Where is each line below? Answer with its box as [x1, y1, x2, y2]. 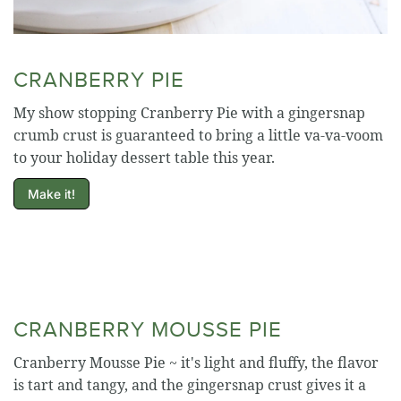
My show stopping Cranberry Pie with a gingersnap [13, 103, 365, 124]
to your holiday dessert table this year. [13, 148, 275, 168]
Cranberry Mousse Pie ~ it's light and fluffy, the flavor [13, 353, 379, 373]
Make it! [28, 186, 75, 202]
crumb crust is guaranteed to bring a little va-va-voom [13, 125, 383, 146]
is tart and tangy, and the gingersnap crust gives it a [13, 375, 366, 396]
